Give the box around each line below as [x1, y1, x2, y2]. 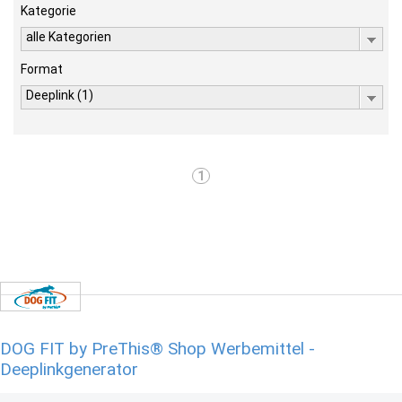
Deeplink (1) [26, 88, 93, 102]
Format [21, 62, 63, 76]
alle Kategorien [26, 30, 111, 44]
